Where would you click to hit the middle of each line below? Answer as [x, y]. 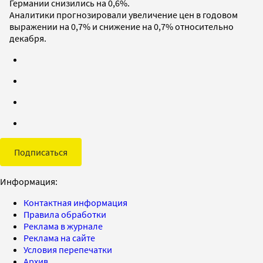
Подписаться [41, 152]
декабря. [28, 38]
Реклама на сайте [59, 237]
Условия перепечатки [68, 249]
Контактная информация [75, 202]
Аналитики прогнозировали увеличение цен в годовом [124, 14]
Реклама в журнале [63, 226]
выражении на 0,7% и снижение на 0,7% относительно [122, 26]
